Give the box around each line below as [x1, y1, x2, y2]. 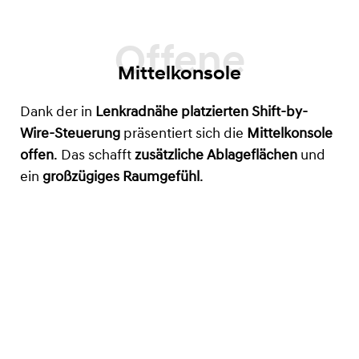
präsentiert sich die [123, 127, 247, 143]
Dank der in [20, 105, 95, 121]
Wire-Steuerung [20, 127, 123, 143]
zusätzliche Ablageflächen [135, 148, 297, 164]
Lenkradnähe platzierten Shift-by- [95, 105, 308, 121]
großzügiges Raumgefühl [42, 170, 200, 186]
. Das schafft [54, 148, 135, 164]
